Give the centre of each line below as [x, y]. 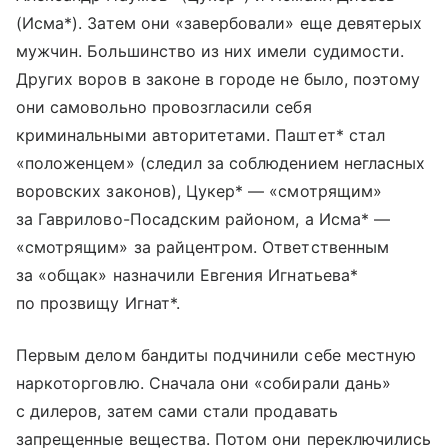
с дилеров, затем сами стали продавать [177, 410]
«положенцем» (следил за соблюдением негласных [221, 162]
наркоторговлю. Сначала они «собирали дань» [204, 382]
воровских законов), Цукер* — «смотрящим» [199, 190]
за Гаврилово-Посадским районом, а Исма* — [203, 218]
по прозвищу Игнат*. [98, 302]
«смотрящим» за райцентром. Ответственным [202, 246]
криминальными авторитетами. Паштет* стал [200, 134]
